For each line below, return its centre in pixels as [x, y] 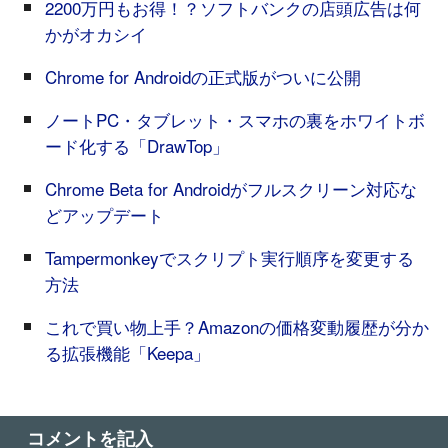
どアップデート [104, 214]
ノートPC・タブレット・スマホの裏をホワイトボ [234, 119]
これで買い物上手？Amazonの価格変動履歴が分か [236, 326]
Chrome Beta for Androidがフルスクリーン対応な [230, 188]
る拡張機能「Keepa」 [127, 352]
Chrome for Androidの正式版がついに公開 [202, 76]
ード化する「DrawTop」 [136, 145]
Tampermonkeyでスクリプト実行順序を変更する [229, 257]
